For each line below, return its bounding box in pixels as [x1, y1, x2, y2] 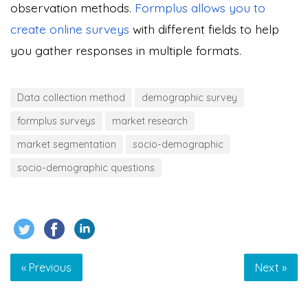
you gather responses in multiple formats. [10, 43, 241, 58]
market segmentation [17, 138, 116, 151]
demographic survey [142, 91, 237, 104]
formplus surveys [17, 115, 96, 128]
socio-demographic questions [17, 162, 155, 175]
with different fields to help [133, 21, 279, 37]
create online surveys [10, 21, 133, 37]
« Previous [21, 261, 71, 275]
